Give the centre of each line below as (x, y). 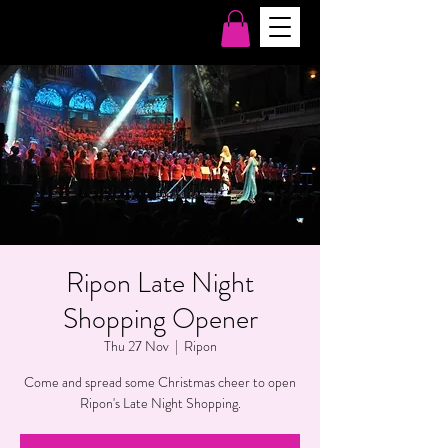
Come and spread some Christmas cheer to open (160, 382)
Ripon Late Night (160, 283)
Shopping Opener (160, 319)
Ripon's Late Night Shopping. (160, 403)
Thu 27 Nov (136, 346)
